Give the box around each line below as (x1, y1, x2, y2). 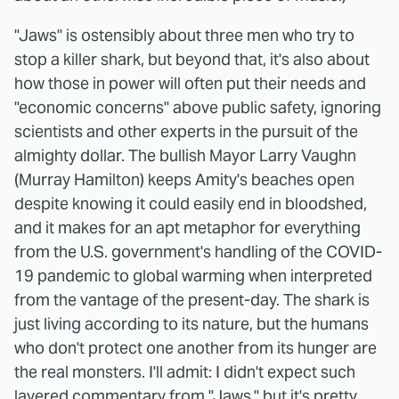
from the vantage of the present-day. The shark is (14, 289, 370, 311)
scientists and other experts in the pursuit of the (14, 121, 358, 142)
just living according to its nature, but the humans (14, 313, 369, 335)
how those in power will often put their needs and (14, 73, 366, 94)
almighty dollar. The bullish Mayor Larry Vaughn (14, 145, 356, 167)
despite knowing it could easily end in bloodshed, (14, 193, 367, 215)
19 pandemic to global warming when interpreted (14, 265, 372, 287)
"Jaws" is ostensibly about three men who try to (14, 25, 354, 46)
